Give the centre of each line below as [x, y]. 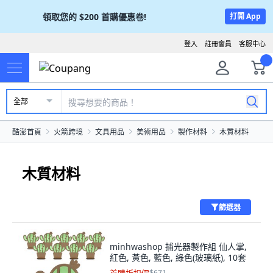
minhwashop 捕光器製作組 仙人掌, [178, 246]
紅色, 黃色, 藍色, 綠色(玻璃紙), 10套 [178, 257]
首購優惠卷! [124, 16]
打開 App [245, 16]
